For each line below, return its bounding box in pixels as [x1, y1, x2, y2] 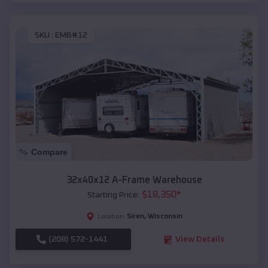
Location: [97, 214, 126, 220]
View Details [175, 235, 224, 244]
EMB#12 [55, 31, 87, 40]
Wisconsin [147, 213, 182, 221]
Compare [31, 147, 68, 157]
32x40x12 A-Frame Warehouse [66, 175, 202, 185]
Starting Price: [87, 191, 139, 200]
